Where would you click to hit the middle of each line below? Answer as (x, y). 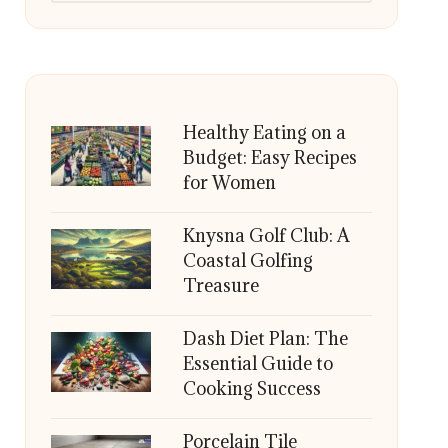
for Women (229, 182)
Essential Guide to (257, 363)
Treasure (220, 285)
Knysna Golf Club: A (266, 235)
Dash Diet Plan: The (265, 338)
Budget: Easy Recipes (269, 157)
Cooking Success (251, 388)
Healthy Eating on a (264, 132)
